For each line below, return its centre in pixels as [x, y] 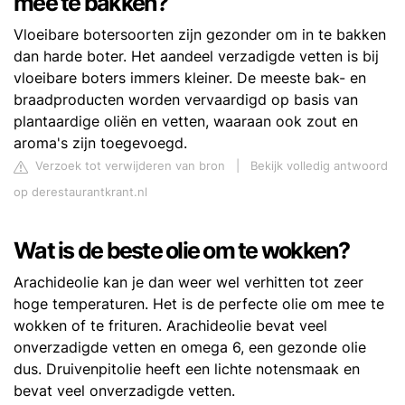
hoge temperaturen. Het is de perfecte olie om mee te [199, 304]
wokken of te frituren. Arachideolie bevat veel [170, 326]
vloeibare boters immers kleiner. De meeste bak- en [190, 78]
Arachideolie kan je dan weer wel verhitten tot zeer [188, 283]
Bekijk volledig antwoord [319, 166]
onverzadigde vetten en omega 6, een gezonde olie [190, 348]
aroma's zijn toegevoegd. [100, 143]
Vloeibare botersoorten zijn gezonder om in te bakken [200, 35]
